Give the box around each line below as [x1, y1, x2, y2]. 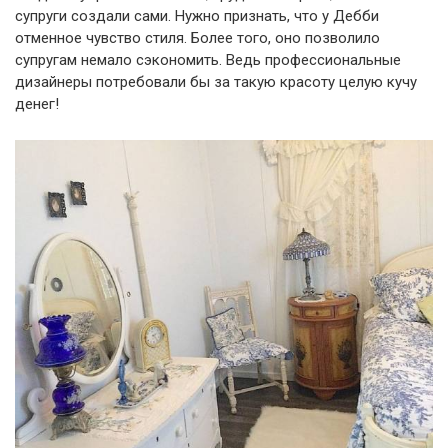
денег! [15, 95, 59, 114]
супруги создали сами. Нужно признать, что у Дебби [15, 7, 379, 26]
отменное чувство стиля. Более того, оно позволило [15, 29, 380, 48]
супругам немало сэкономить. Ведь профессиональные [15, 51, 401, 70]
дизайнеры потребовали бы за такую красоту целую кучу [15, 73, 417, 92]
